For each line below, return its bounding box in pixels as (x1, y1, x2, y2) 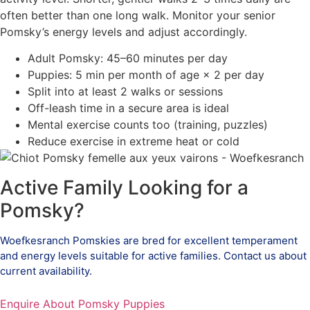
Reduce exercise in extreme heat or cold (28, 134, 239, 149)
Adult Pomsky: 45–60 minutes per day (28, 51, 228, 66)
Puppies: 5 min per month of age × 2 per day (28, 68, 264, 82)
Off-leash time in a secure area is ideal (28, 101, 229, 116)
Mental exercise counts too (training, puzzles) (28, 118, 268, 132)
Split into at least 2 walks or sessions (28, 84, 223, 99)
